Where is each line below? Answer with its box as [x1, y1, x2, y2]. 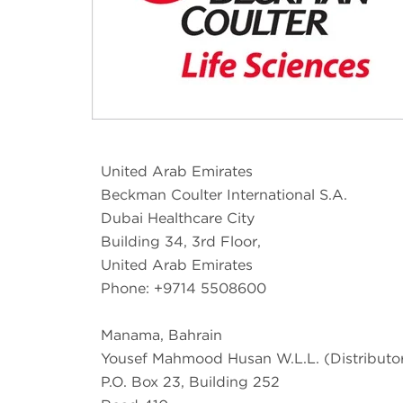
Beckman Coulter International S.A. [101, 185, 347, 203]
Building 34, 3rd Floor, [101, 232, 261, 250]
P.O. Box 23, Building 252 [101, 372, 280, 390]
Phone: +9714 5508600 [101, 279, 266, 297]
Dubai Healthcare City [101, 209, 255, 227]
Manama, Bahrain [101, 326, 222, 344]
